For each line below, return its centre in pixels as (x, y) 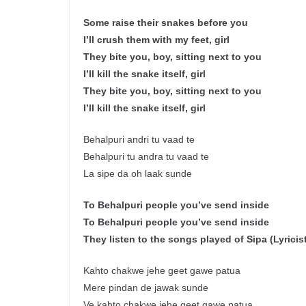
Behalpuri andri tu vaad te (139, 140)
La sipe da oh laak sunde (138, 174)
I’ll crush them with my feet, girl (156, 40)
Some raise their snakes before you (166, 23)
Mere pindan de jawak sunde (146, 288)
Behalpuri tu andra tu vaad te (146, 157)
